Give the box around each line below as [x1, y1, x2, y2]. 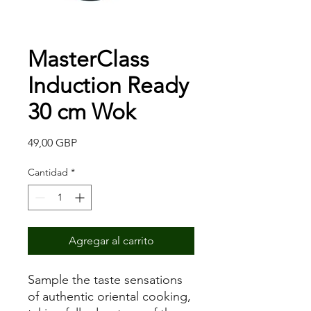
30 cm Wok [28, 99, 135, 126]
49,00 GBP [28, 136, 77, 150]
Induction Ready [28, 72, 189, 99]
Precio [76, 135, 108, 149]
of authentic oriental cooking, [28, 289, 191, 305]
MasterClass [28, 46, 149, 73]
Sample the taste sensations [28, 272, 183, 288]
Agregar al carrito [68, 234, 154, 248]
